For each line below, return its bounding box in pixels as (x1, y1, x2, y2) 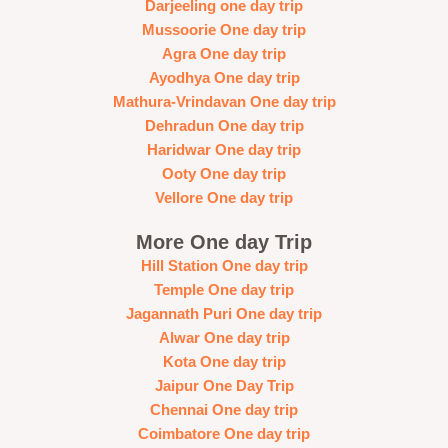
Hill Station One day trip (140, 257, 308, 274)
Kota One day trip (162, 353, 286, 370)
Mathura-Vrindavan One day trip (112, 93, 336, 110)
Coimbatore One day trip (138, 425, 310, 442)
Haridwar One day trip (147, 141, 301, 158)
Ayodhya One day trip (148, 69, 300, 86)
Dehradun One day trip (144, 117, 304, 134)
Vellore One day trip (155, 189, 293, 206)
